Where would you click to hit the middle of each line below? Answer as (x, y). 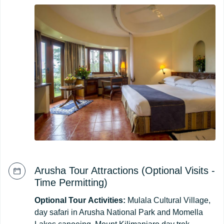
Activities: (107, 200)
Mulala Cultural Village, (168, 200)
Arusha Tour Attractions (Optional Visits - (125, 170)
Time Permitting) (71, 182)
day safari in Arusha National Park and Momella (119, 212)
